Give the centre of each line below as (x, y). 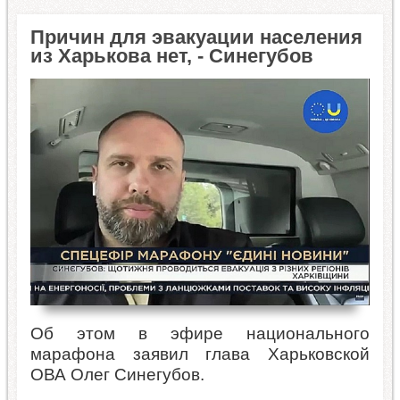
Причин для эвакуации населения (196, 37)
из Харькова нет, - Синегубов (171, 56)
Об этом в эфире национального (200, 333)
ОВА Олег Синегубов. (117, 374)
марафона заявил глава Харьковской (200, 354)
